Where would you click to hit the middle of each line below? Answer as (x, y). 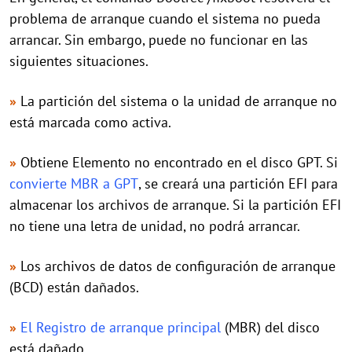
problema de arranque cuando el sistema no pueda (165, 18)
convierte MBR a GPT (74, 183)
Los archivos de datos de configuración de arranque (178, 266)
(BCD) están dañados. (74, 287)
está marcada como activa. (90, 122)
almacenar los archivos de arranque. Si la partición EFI (175, 205)
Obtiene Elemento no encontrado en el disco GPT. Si (181, 162)
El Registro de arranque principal (121, 327)
